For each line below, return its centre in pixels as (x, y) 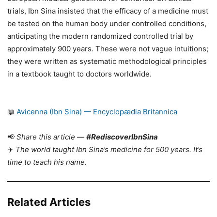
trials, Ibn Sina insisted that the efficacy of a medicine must (108, 11)
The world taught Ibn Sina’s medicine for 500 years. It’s (109, 149)
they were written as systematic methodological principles (107, 61)
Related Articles (49, 202)
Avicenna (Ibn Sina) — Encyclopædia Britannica (97, 111)
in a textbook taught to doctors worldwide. (79, 74)
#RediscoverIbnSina (122, 137)
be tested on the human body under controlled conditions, (107, 23)
